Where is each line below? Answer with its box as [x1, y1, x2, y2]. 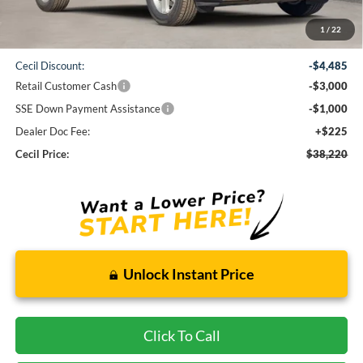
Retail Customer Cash [15, 79, 117, 93]
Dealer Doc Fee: [15, 125, 90, 139]
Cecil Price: [15, 147, 69, 161]
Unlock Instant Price [122, 265, 254, 284]
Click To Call [143, 327, 220, 345]
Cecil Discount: [15, 59, 84, 73]
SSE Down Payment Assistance [15, 102, 160, 116]
